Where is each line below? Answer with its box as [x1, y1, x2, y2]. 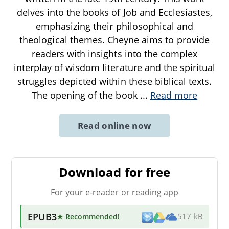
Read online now [77, 119, 152, 131]
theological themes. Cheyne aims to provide [19, 33, 210, 46]
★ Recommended [56, 211, 118, 221]
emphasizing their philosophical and [35, 19, 194, 32]
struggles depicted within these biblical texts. [17, 75, 212, 87]
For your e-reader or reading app [50, 186, 179, 198]
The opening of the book [31, 88, 140, 101]
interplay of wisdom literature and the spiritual [13, 61, 216, 74]
